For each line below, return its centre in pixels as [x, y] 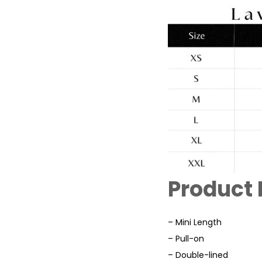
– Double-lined [198, 255]
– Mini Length [195, 222]
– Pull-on [186, 238]
